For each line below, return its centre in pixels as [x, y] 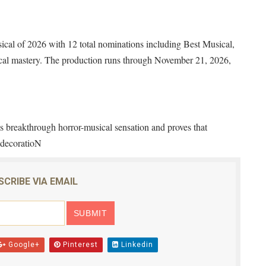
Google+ [23, 245]
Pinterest [79, 245]
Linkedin [136, 245]
